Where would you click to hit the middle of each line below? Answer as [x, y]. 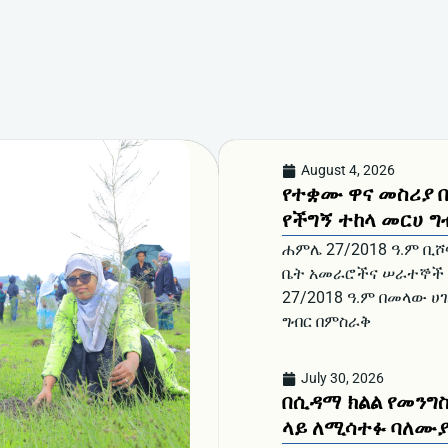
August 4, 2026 [347, 170]
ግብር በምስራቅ [326, 321]
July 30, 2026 [342, 378]
